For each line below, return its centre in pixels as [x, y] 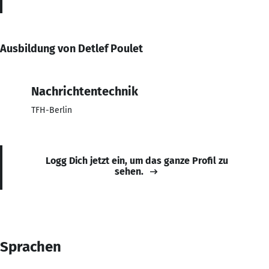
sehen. [129, 171]
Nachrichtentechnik [85, 91]
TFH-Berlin [52, 110]
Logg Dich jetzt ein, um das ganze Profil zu [137, 160]
